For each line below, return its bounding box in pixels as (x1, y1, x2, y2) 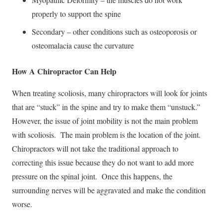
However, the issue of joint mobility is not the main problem (12, 115, 198, 126)
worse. (12, 198, 32, 209)
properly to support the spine (32, 8, 121, 19)
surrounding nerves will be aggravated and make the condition (12, 184, 206, 195)
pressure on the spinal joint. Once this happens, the (12, 170, 172, 181)
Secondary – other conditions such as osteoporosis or (32, 26, 197, 37)
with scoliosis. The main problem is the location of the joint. (12, 129, 203, 140)
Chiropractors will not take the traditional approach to (12, 143, 178, 154)
